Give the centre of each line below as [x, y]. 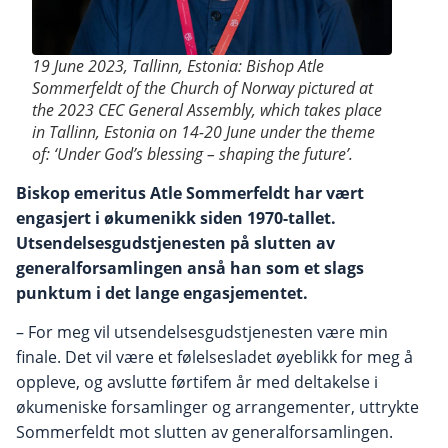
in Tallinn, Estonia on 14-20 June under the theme [203, 131]
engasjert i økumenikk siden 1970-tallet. [176, 218]
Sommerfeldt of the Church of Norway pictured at [202, 87]
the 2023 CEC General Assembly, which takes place [207, 109]
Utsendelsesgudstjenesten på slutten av [175, 243]
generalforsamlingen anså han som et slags [190, 268]
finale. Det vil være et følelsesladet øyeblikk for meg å [214, 357]
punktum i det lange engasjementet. [162, 293]
